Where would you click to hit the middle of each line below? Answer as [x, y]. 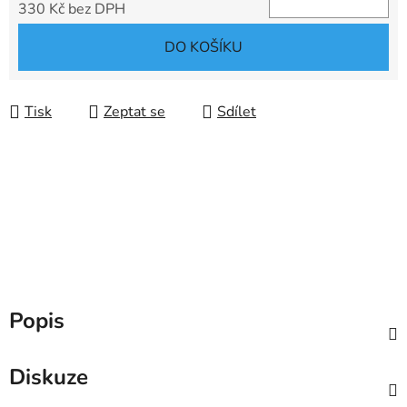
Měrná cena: [57, 38]
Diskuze [49, 377]
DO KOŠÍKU [203, 48]
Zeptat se [134, 112]
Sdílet [237, 112]
